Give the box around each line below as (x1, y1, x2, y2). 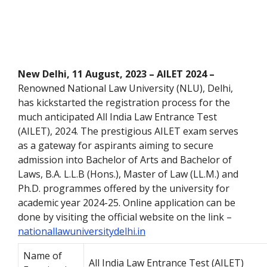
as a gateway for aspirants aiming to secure (18, 139, 213, 153)
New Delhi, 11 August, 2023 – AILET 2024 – (18, 67, 215, 81)
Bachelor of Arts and (86, 153, 180, 167)
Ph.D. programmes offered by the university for (18, 182, 229, 195)
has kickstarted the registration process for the (18, 96, 230, 110)
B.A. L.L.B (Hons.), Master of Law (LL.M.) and (45, 167, 238, 181)
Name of (23, 249, 62, 263)
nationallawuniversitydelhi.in (18, 225, 145, 238)
